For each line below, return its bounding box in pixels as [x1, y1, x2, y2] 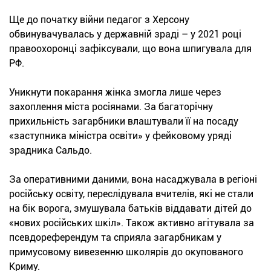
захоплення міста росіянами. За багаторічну [9, 100, 213, 113]
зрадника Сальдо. [9, 144, 92, 156]
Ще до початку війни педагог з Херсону [9, 13, 189, 25]
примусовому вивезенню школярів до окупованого [9, 246, 243, 258]
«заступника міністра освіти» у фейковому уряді [9, 129, 232, 142]
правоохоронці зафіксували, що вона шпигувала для [9, 42, 252, 54]
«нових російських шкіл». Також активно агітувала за [9, 217, 254, 229]
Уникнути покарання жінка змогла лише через [9, 86, 221, 98]
